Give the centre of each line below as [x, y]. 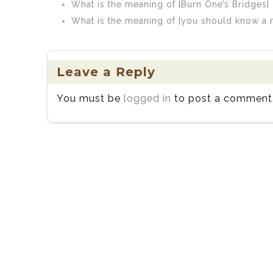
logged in [147, 98]
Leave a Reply [106, 72]
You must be [90, 98]
